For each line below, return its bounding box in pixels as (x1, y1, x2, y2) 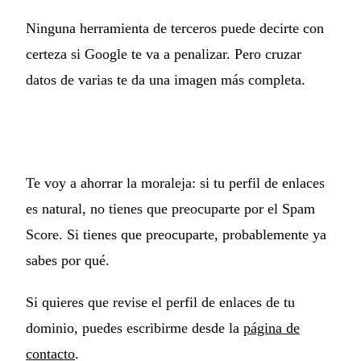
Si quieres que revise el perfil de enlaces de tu (26, 293, 295, 310)
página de (243, 319, 300, 336)
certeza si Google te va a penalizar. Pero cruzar (26, 45, 301, 62)
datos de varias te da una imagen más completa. (26, 71, 305, 88)
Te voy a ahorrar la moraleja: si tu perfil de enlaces (26, 174, 325, 191)
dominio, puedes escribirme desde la (26, 319, 243, 336)
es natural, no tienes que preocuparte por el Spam (26, 200, 315, 217)
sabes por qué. (26, 251, 110, 268)
